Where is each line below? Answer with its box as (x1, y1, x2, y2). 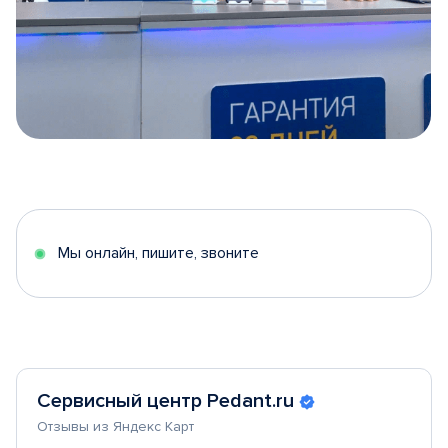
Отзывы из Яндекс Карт (37, 418, 194, 435)
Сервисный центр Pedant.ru (37, 389, 294, 413)
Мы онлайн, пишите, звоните (58, 243, 259, 263)
